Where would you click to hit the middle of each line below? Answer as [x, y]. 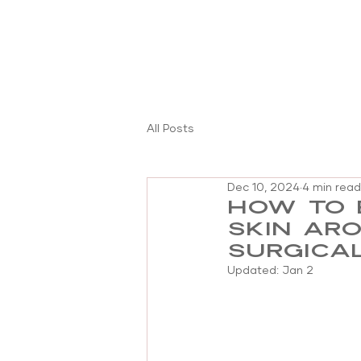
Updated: [255, 271]
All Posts [170, 129]
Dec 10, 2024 [263, 187]
